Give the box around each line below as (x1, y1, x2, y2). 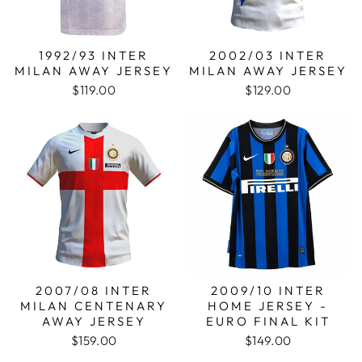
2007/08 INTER (36, 283, 153, 298)
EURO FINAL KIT (205, 314, 330, 329)
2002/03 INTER (209, 47, 327, 63)
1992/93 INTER (39, 47, 149, 63)
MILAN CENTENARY (20, 298, 168, 314)
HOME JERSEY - (208, 298, 329, 314)
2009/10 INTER (210, 283, 326, 298)
